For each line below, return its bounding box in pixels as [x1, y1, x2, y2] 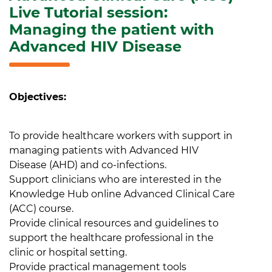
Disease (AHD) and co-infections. [9, 159, 166, 171]
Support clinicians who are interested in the [9, 174, 222, 186]
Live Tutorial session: [9, 4, 168, 22]
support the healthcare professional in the [9, 232, 214, 244]
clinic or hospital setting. [9, 246, 127, 259]
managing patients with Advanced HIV [9, 144, 199, 157]
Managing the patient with [9, 21, 214, 39]
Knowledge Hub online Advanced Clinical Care [9, 188, 235, 200]
